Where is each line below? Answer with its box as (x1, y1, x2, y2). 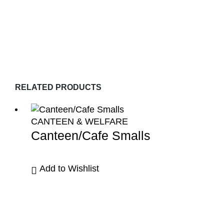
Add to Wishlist (39, 163, 99, 174)
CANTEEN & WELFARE (31, 116, 128, 127)
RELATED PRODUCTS (15, 83, 101, 92)
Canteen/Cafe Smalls (31, 128, 150, 143)
